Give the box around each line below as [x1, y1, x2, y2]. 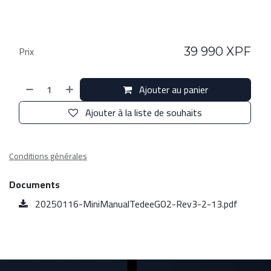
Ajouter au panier [137, 80, 209, 99]
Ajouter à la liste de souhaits [85, 103, 202, 122]
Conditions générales [9, 148, 87, 165]
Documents [9, 175, 60, 194]
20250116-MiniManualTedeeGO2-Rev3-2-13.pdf [33, 195, 238, 214]
